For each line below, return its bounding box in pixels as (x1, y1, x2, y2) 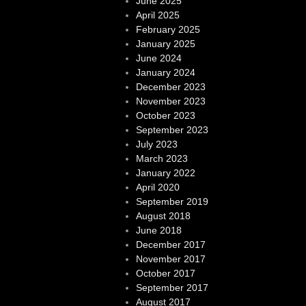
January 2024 (135, 67, 195, 78)
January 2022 (135, 167, 195, 178)
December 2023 (135, 81, 206, 92)
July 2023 (135, 139, 178, 150)
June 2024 (135, 53, 182, 64)
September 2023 (135, 124, 208, 135)
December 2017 (135, 239, 206, 250)
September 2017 (135, 282, 208, 293)
